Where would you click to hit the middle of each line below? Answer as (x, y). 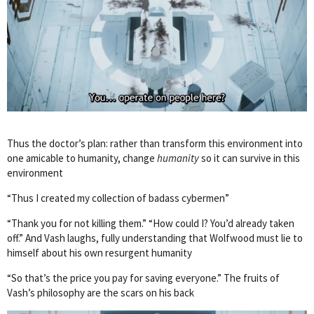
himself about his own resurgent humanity (100, 253)
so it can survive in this (250, 158)
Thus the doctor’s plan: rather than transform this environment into (155, 144)
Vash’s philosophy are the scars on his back (101, 293)
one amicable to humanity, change (82, 158)
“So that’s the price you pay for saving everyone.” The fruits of (143, 278)
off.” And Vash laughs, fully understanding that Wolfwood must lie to (155, 238)
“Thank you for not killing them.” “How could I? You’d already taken (151, 224)
